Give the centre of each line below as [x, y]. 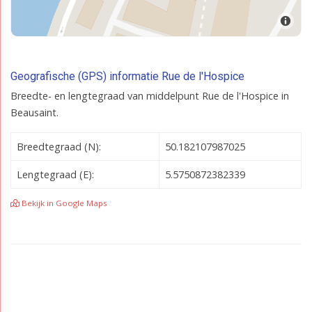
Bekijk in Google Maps [63, 203]
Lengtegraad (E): [55, 174]
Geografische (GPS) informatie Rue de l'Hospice [127, 76]
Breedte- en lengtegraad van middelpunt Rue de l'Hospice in [150, 95]
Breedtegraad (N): [59, 146]
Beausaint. [34, 112]
